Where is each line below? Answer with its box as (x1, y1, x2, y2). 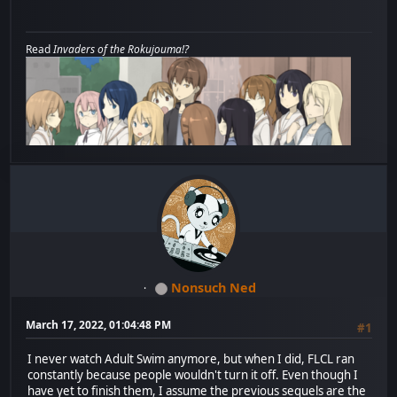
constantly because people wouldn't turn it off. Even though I (27, 366, 359, 383)
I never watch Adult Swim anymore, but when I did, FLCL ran (27, 350, 355, 367)
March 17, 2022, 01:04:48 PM (26, 317, 172, 333)
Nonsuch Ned (171, 279, 257, 297)
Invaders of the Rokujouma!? (53, 42, 190, 58)
